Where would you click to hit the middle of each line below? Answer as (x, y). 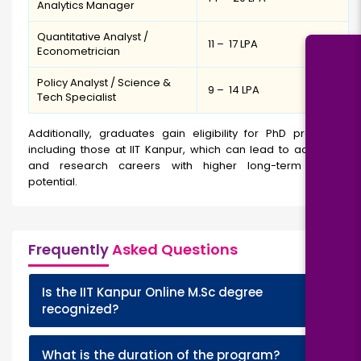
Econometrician (79, 52)
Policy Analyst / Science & (104, 83)
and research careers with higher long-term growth (189, 166)
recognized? (80, 309)
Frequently (68, 250)
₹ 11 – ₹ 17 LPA (232, 44)
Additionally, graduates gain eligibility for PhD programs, (189, 134)
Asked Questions (173, 250)
